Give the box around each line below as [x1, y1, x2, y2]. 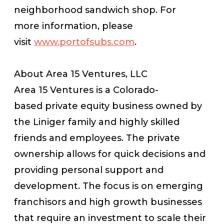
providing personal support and [14, 164, 163, 175]
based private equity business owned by [14, 100, 202, 111]
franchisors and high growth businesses [14, 196, 202, 207]
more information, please [14, 20, 133, 31]
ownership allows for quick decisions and [14, 148, 205, 159]
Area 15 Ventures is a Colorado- [14, 84, 158, 95]
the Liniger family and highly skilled [14, 116, 179, 127]
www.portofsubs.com [34, 36, 134, 47]
